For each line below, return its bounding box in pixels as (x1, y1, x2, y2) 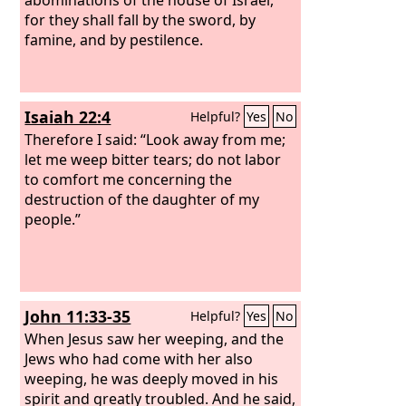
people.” (24, 208, 82, 229)
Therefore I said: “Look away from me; (24, 129, 286, 150)
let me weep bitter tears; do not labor (24, 149, 282, 169)
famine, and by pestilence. (24, 29, 204, 50)
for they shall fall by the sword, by (24, 9, 256, 30)
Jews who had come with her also (24, 348, 254, 369)
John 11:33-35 (24, 305, 131, 327)
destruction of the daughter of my (24, 188, 260, 209)
